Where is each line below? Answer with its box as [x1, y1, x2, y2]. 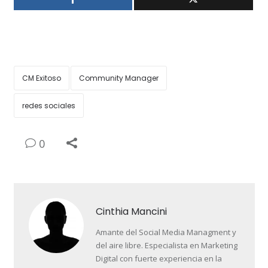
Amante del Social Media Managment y [95, 227, 236, 238]
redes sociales [22, 100, 75, 111]
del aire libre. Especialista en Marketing [95, 240, 237, 251]
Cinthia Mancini [95, 205, 167, 219]
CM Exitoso [22, 73, 61, 84]
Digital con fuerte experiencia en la [95, 253, 222, 264]
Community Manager [78, 73, 159, 84]
